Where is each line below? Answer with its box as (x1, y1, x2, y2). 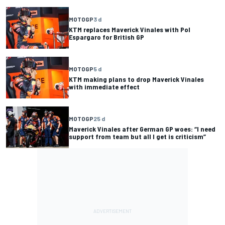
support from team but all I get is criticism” (69, 132, 206, 141)
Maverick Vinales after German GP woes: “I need (69, 124, 215, 133)
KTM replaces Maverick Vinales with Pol (69, 25, 190, 34)
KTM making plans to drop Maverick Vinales (69, 74, 204, 83)
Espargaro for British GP (69, 32, 144, 41)
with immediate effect (69, 82, 140, 91)
